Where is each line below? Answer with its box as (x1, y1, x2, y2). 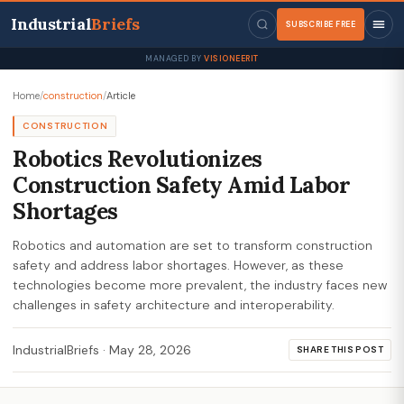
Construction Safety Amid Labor (13, 170, 351, 199)
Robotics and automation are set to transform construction (13, 237, 372, 253)
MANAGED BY (145, 53, 204, 64)
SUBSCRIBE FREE (285, 18, 355, 30)
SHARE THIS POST (297, 344, 383, 355)
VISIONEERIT (204, 53, 259, 64)
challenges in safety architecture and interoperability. (13, 297, 335, 313)
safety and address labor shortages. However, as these (13, 257, 344, 273)
